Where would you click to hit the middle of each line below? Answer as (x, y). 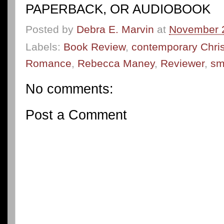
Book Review (94, 47)
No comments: (69, 89)
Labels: (44, 47)
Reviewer (182, 63)
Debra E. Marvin (115, 29)
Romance (48, 63)
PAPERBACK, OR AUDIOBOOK (118, 9)
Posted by (51, 29)
